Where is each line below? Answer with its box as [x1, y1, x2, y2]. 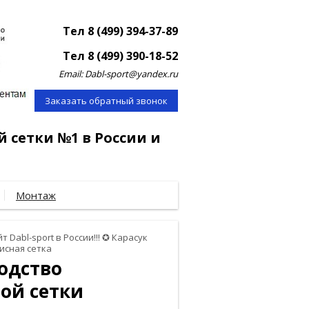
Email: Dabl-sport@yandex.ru [59, 68, 178, 80]
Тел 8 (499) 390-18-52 [63, 48, 178, 63]
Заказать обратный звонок [45, 94, 168, 107]
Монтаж [16, 188, 56, 202]
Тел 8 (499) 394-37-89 [63, 23, 178, 39]
